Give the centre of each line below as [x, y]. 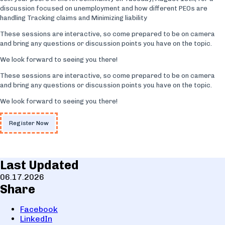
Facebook [39, 209]
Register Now [29, 123]
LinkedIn [36, 219]
